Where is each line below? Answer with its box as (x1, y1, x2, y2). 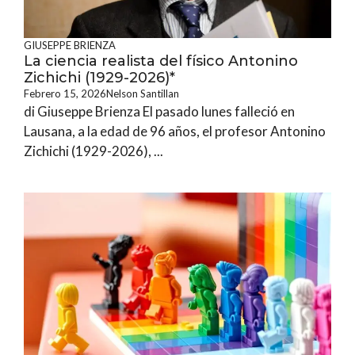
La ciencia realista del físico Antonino (24, 52, 298, 70)
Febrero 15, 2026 (24, 87, 106, 100)
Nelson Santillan (106, 87, 179, 100)
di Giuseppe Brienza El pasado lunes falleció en (24, 103, 295, 120)
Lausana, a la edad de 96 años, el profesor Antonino (24, 123, 326, 139)
